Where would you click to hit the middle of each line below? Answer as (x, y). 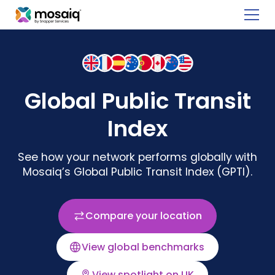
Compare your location (144, 216)
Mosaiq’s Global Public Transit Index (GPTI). (137, 172)
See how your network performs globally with (137, 157)
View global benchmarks (143, 247)
